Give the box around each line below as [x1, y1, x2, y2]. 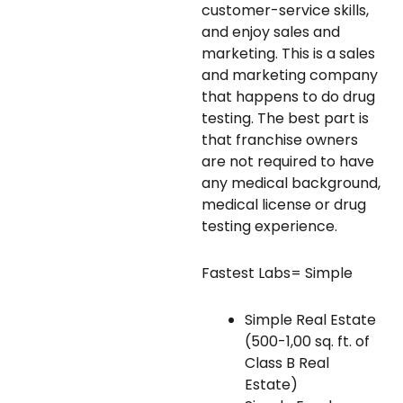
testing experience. [201, 215, 337, 237]
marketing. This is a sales [201, 42, 375, 64]
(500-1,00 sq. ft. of [245, 330, 370, 352]
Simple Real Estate [245, 309, 376, 330]
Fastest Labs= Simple [201, 262, 353, 283]
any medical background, [201, 172, 381, 193]
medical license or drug [201, 193, 366, 215]
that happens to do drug [201, 85, 375, 107]
